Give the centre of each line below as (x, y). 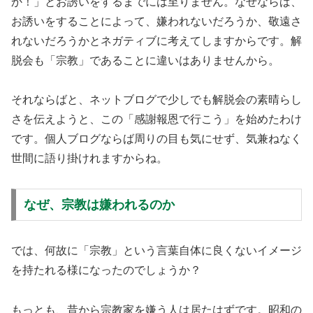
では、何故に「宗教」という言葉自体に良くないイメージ (156, 250)
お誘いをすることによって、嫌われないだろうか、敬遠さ (156, 22)
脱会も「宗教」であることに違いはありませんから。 (145, 61)
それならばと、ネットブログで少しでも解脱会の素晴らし (156, 100)
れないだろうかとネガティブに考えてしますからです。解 (156, 41)
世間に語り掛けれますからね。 (89, 159)
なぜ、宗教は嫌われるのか (99, 204)
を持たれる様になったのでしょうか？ (106, 270)
